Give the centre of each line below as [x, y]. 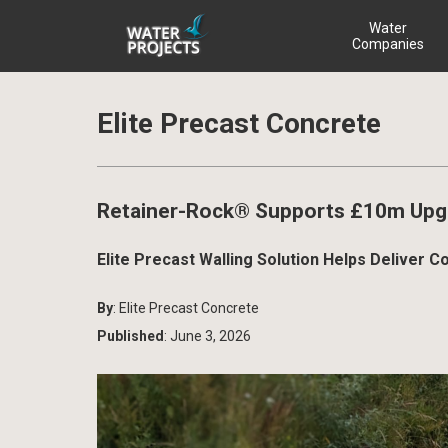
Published [130, 335]
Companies [387, 44]
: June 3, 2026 [207, 335]
